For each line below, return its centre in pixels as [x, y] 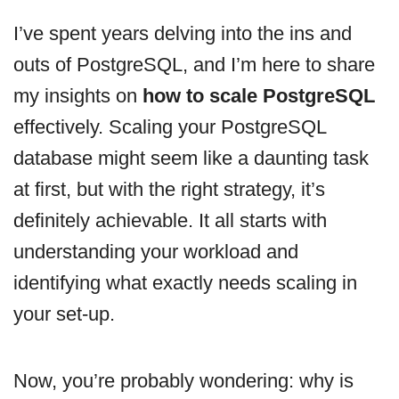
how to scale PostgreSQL [259, 95]
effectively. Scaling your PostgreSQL [170, 126]
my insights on [78, 95]
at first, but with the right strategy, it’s [169, 189]
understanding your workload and [156, 251]
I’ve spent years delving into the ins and [183, 33]
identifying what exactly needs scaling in [185, 282]
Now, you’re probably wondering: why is [183, 380]
